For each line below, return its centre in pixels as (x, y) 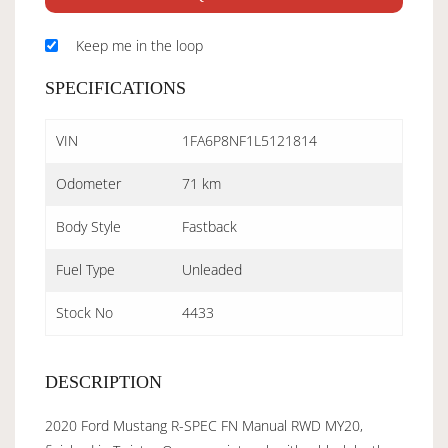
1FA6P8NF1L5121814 (249, 140)
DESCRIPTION (103, 381)
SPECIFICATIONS (115, 87)
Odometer (88, 183)
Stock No (84, 312)
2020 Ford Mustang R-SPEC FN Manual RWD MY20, (204, 425)
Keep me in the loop (139, 45)
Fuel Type (85, 269)
